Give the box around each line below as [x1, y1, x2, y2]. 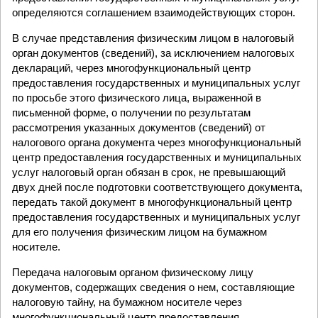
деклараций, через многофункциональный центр [12, 62, 251, 74]
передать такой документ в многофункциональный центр [12, 196, 292, 208]
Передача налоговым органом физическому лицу [12, 266, 253, 278]
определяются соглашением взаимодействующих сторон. [12, 6, 295, 18]
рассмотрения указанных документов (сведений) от [12, 121, 265, 133]
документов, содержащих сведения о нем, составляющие [12, 281, 295, 293]
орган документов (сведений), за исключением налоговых [12, 47, 295, 59]
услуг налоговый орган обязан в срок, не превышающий [12, 166, 285, 178]
